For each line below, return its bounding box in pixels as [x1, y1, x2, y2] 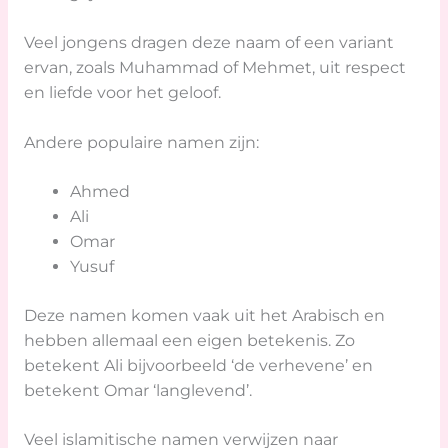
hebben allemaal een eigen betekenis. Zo [23, 330, 355, 350]
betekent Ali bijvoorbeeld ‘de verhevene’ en [23, 355, 373, 375]
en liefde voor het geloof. [23, 82, 221, 102]
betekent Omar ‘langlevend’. [23, 380, 252, 400]
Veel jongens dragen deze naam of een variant [23, 32, 394, 52]
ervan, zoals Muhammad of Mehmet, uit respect [23, 57, 406, 77]
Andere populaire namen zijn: [23, 132, 259, 152]
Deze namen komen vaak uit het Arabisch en [23, 305, 385, 325]
